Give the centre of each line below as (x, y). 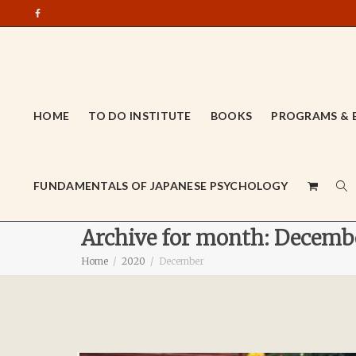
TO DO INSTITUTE (140, 116)
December (182, 261)
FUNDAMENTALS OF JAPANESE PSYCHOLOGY (161, 186)
